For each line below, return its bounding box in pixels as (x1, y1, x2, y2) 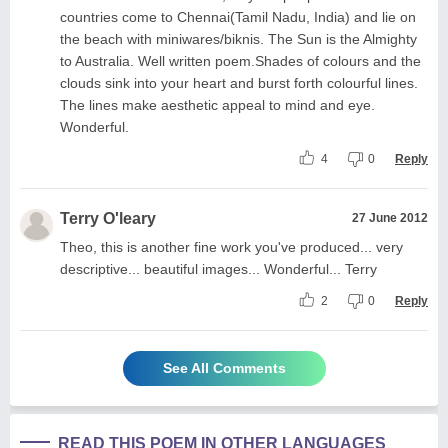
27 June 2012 (352, 210, 428, 225)
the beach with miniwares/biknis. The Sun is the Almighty (60, 30, 417, 47)
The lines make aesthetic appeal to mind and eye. (60, 96, 375, 113)
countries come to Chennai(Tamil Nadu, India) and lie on (60, 8, 416, 25)
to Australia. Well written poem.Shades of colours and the (60, 52, 421, 69)
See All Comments (162, 359, 286, 376)
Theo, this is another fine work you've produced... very (60, 238, 403, 255)
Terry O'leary (60, 209, 156, 227)
